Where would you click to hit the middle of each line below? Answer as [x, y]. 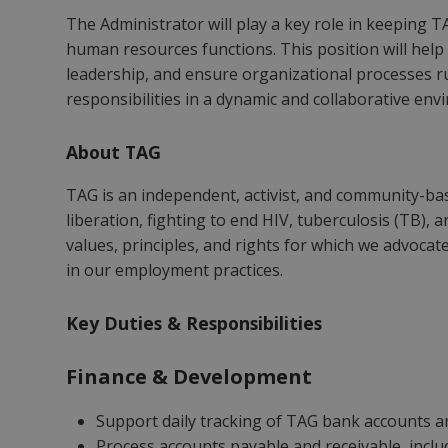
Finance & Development [189, 376]
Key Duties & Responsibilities [194, 323]
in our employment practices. [175, 270]
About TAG [114, 152]
